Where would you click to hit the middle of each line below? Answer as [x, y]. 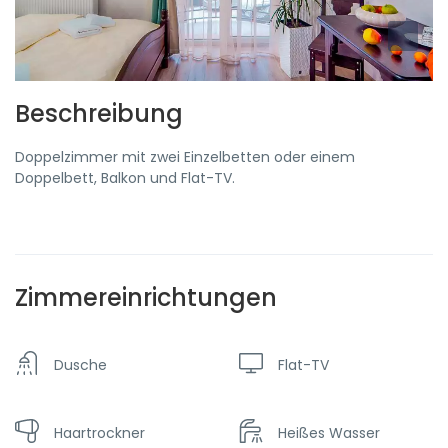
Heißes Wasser [329, 432]
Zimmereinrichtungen [146, 297]
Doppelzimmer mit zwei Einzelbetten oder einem [185, 157]
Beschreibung [99, 113]
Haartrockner [99, 432]
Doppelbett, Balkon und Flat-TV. [125, 178]
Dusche [80, 364]
